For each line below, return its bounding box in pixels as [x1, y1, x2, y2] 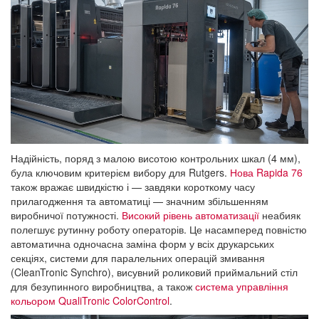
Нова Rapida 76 [230, 165, 303, 180]
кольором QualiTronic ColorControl [11, 293, 169, 308]
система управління [195, 279, 288, 294]
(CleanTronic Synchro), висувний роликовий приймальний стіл [11, 265, 298, 280]
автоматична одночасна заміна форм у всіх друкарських [11, 236, 274, 251]
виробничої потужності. [11, 208, 122, 223]
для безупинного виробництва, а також [11, 279, 195, 294]
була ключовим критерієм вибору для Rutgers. [11, 165, 230, 180]
